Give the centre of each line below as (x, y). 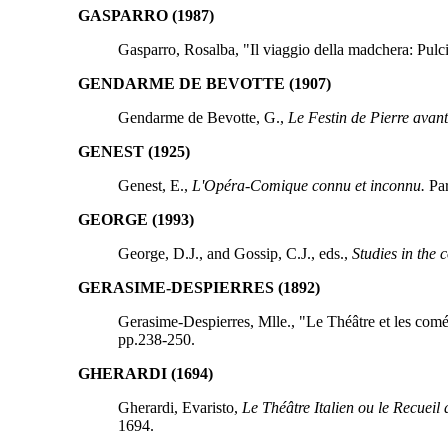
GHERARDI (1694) (145, 373)
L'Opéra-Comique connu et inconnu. (308, 185)
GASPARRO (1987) (145, 15)
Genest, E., (154, 185)
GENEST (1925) (133, 151)
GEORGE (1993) (135, 219)
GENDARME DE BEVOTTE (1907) (204, 83)
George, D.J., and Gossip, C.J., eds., (234, 253)
